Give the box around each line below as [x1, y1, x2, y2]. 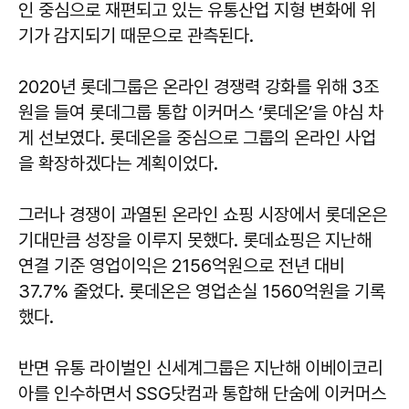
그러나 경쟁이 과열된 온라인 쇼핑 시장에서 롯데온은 [18, 204, 387, 226]
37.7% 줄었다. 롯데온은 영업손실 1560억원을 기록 [18, 280, 385, 303]
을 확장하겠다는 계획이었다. [18, 152, 218, 175]
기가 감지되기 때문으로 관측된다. [18, 25, 258, 47]
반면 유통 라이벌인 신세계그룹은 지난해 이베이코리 [18, 357, 383, 380]
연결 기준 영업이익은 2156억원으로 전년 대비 [18, 255, 345, 278]
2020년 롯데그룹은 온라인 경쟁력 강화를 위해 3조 [18, 76, 379, 99]
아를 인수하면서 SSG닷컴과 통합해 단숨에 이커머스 [18, 383, 386, 405]
